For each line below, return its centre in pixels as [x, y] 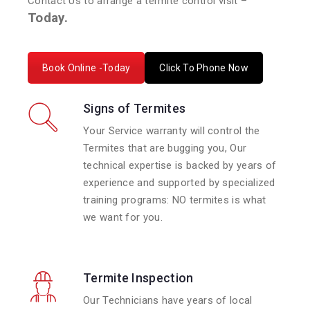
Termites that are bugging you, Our [165, 148]
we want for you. [123, 218]
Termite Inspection [138, 278]
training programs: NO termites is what [175, 200]
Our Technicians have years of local [168, 301]
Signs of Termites [135, 109]
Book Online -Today [86, 67]
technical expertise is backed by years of [180, 166]
